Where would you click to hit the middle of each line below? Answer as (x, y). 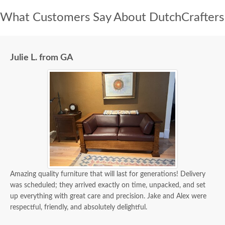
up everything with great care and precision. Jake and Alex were (108, 197)
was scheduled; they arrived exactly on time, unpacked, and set (108, 186)
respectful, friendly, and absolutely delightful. (79, 208)
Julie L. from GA (42, 58)
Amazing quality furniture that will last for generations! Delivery (108, 175)
